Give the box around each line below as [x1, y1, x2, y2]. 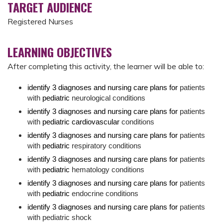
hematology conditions [70, 166, 144, 174]
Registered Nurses [7, 16, 75, 26]
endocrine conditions [72, 190, 138, 198]
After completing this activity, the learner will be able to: [7, 61, 204, 71]
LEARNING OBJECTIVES [7, 43, 112, 61]
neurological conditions [72, 94, 145, 103]
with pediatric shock [27, 214, 92, 222]
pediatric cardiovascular [42, 118, 119, 126]
